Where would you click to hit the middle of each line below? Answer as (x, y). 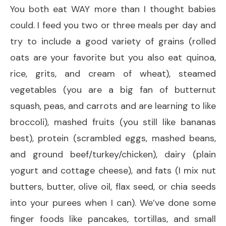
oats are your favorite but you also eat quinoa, (113, 57)
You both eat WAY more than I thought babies (113, 9)
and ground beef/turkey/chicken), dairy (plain (113, 154)
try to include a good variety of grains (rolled (113, 41)
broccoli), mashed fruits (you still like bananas (113, 122)
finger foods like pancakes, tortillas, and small (113, 219)
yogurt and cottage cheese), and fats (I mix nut (113, 170)
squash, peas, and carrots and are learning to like (113, 106)
